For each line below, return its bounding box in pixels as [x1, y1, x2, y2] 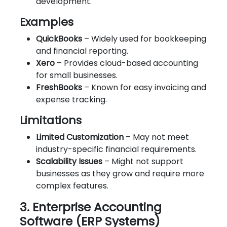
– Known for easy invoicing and [82, 81, 206, 93]
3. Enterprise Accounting [20, 198, 162, 215]
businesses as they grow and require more [36, 167, 204, 179]
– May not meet [124, 131, 189, 143]
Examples [20, 14, 73, 30]
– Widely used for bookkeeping [82, 32, 206, 45]
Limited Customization [36, 131, 124, 143]
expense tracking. [36, 93, 107, 105]
